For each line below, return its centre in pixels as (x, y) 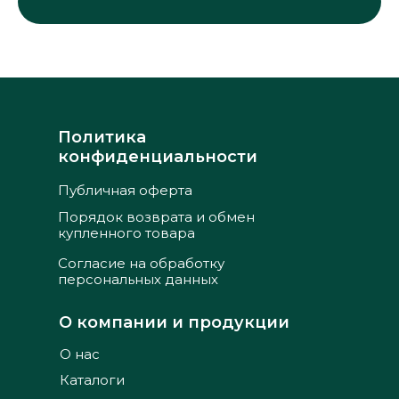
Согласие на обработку (141, 263)
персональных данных (138, 279)
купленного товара (126, 232)
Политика (102, 137)
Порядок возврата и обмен (156, 216)
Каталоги (92, 379)
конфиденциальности (158, 156)
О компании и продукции (174, 322)
